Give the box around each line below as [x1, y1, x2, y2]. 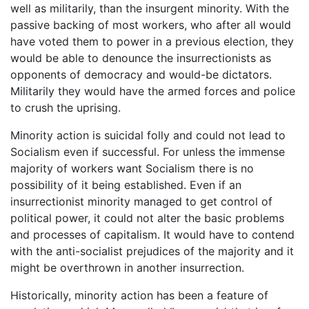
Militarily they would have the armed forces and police [10, 83, 295, 98]
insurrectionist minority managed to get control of [10, 194, 272, 208]
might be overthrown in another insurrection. [10, 260, 244, 275]
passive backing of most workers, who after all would [10, 17, 291, 32]
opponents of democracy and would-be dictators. [10, 67, 272, 81]
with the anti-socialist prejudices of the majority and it [10, 243, 294, 258]
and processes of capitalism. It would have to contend [10, 227, 295, 241]
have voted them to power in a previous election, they [10, 34, 294, 48]
